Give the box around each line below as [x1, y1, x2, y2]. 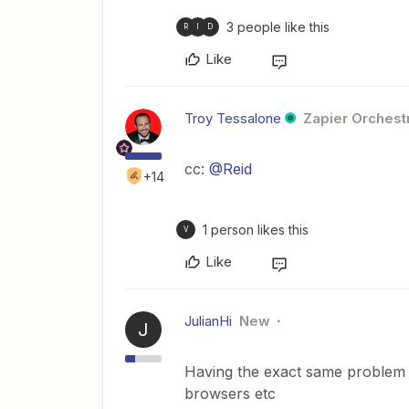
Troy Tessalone [184, 109, 281, 127]
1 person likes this [203, 221, 309, 237]
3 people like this [226, 18, 330, 35]
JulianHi [184, 311, 232, 330]
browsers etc [184, 383, 276, 403]
